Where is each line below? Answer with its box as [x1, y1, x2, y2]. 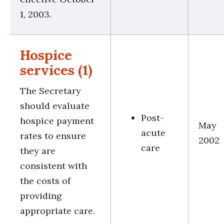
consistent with [20, 159, 87, 171]
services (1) [20, 61, 92, 78]
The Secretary [20, 84, 81, 96]
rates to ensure [20, 129, 86, 141]
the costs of [20, 174, 70, 186]
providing [20, 189, 62, 201]
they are [20, 144, 55, 156]
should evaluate [20, 99, 89, 111]
